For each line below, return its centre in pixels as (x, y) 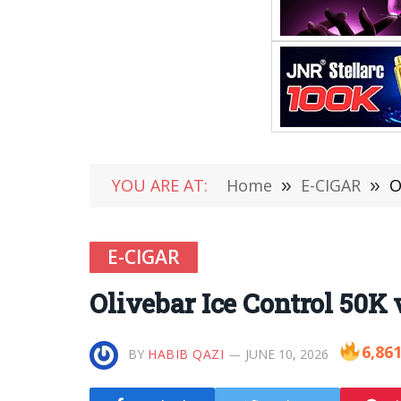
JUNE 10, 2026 (286, 354)
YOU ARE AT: (160, 185)
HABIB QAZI (186, 354)
